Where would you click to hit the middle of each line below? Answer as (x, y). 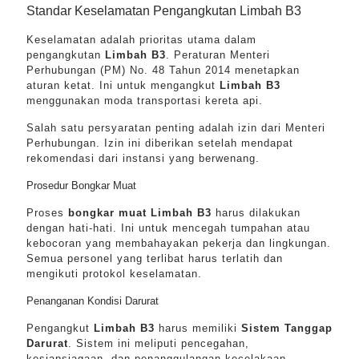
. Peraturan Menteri (218, 55)
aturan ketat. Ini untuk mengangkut (123, 85)
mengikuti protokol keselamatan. (114, 274)
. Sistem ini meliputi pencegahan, (159, 343)
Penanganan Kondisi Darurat (93, 301)
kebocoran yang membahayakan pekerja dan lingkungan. (179, 243)
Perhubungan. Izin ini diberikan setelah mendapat (160, 143)
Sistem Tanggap (287, 328)
